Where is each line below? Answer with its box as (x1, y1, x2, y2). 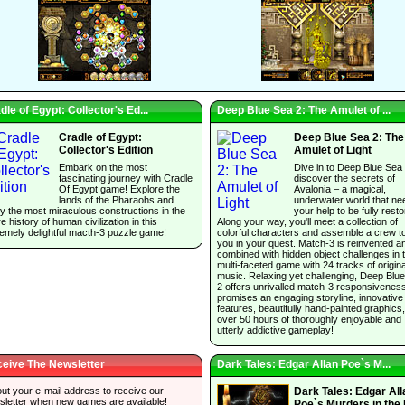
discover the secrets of (294, 172, 395, 184)
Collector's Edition (59, 144, 153, 157)
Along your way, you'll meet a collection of (217, 215, 398, 227)
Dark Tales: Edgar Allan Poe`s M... (217, 358, 391, 372)
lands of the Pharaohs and (59, 193, 174, 205)
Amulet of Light (294, 144, 372, 157)
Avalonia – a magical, (294, 183, 386, 194)
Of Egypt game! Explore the (59, 183, 180, 194)
